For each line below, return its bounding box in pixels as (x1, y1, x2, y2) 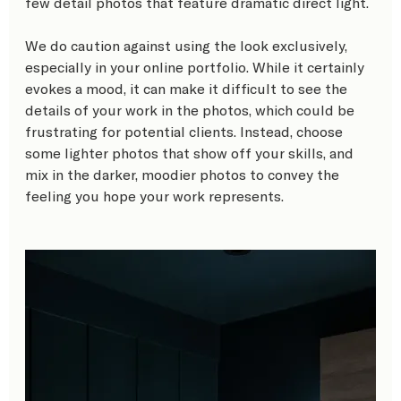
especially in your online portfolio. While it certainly (25, 58, 368, 76)
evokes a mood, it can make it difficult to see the (25, 80, 351, 98)
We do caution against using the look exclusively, (25, 37, 351, 55)
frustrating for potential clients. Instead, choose (25, 123, 346, 141)
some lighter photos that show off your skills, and (25, 144, 357, 162)
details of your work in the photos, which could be (25, 101, 358, 119)
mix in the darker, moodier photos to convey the (25, 166, 343, 183)
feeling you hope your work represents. (25, 187, 287, 205)
